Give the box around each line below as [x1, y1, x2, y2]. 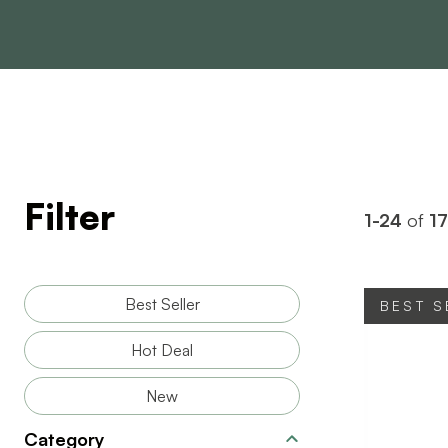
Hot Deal [131, 340, 193, 360]
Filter [24, 194, 115, 239]
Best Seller [124, 294, 200, 314]
